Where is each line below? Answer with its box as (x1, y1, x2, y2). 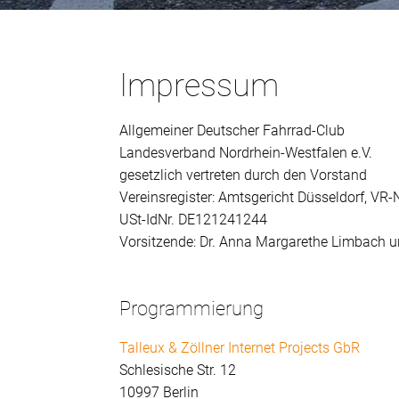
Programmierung (119, 297, 265, 321)
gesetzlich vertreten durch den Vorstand (119, 167, 368, 184)
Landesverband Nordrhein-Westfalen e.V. (119, 144, 373, 162)
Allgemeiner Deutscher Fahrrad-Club (119, 122, 346, 140)
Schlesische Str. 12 (119, 362, 237, 379)
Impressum (119, 67, 280, 105)
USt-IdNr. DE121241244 (119, 211, 268, 229)
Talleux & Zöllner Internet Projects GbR (119, 339, 361, 357)
